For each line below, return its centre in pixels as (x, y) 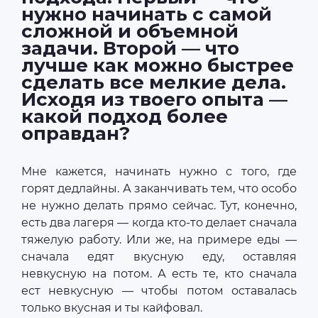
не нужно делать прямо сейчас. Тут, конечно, (159, 205)
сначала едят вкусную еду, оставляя (159, 256)
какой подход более (125, 116)
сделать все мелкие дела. (154, 82)
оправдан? (76, 133)
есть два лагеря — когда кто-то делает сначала (159, 222)
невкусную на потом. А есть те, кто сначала (159, 273)
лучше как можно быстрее (158, 65)
